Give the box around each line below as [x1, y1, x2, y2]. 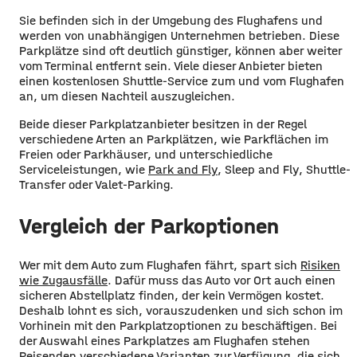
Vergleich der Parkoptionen [19, 213, 279, 239]
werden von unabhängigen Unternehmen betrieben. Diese [19, 27, 339, 43]
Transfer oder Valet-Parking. [19, 176, 174, 192]
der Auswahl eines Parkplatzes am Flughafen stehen [19, 333, 310, 349]
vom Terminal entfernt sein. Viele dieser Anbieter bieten [19, 57, 323, 73]
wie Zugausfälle [19, 273, 108, 288]
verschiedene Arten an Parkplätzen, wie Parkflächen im [19, 131, 328, 147]
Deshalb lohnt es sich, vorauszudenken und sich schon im [19, 303, 343, 319]
